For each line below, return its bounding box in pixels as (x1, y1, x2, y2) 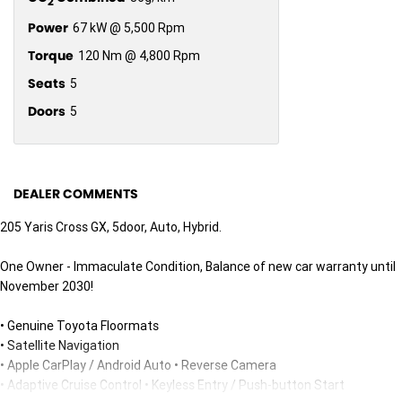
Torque (28, 47, 74, 66)
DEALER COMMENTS (13, 185, 138, 204)
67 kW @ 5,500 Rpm (73, 20, 185, 37)
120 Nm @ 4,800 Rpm (78, 48, 200, 65)
